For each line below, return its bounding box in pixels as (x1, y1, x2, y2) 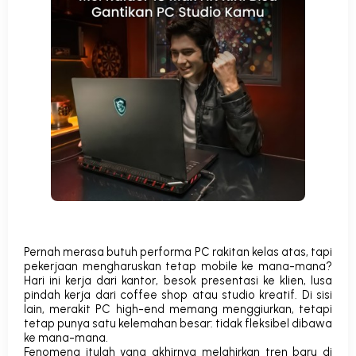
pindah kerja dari (24, 288, 120, 303)
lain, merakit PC (24, 302, 116, 317)
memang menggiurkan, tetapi (164, 302, 332, 317)
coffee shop (120, 288, 188, 303)
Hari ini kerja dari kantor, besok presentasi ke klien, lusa (24, 273, 332, 288)
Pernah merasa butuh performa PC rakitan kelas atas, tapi (24, 245, 332, 260)
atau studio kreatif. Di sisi (188, 288, 333, 303)
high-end (115, 302, 164, 317)
